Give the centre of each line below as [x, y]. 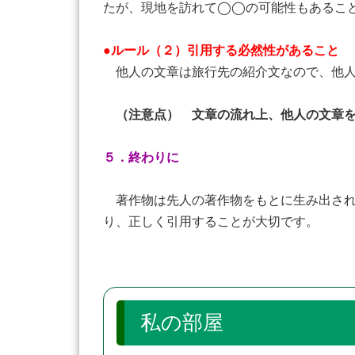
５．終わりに [141, 157]
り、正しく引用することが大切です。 [211, 221]
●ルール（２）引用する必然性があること [221, 50]
